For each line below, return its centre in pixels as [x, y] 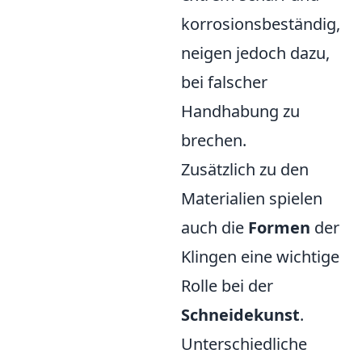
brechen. [214, 140]
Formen [279, 227]
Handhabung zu [240, 111]
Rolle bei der [227, 286]
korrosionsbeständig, [261, 24]
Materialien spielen [252, 198]
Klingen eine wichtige [260, 257]
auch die [215, 227]
